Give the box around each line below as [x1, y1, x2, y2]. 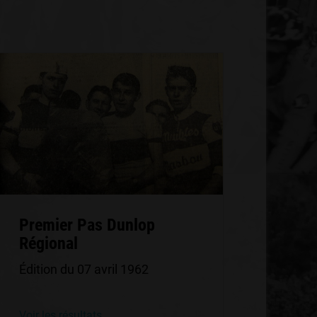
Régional [18, 234, 78, 253]
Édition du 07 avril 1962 [18, 262, 149, 277]
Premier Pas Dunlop [18, 215, 155, 235]
